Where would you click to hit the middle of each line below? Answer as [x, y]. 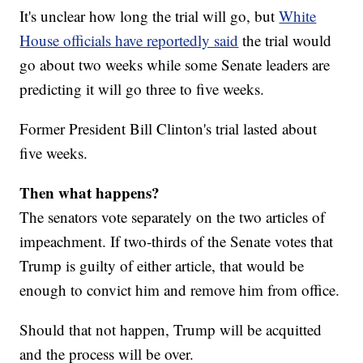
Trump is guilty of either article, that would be [162, 266]
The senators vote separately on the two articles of [173, 217]
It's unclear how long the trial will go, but [149, 16]
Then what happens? [90, 193]
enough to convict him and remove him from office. [180, 290]
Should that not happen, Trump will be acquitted [171, 330]
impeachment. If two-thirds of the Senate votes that [177, 241]
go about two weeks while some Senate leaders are [175, 65]
